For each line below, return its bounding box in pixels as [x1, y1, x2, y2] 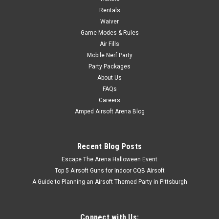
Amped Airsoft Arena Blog [74, 108, 145, 115]
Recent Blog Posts [77, 142, 142, 151]
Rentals [99, 7, 120, 14]
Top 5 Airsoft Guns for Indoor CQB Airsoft [54, 167, 165, 174]
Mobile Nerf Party [87, 52, 132, 59]
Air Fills [100, 41, 119, 47]
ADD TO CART [90, 33, 129, 41]
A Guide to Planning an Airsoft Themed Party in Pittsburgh [32, 178, 187, 185]
